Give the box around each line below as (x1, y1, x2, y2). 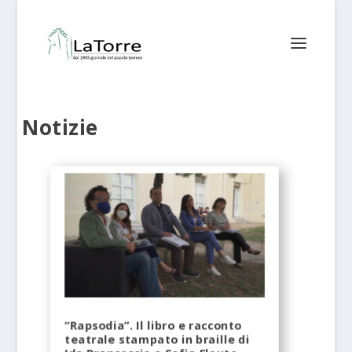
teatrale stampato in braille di (64, 332, 250, 347)
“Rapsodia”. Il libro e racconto (64, 317, 243, 333)
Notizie (22, 113, 98, 141)
